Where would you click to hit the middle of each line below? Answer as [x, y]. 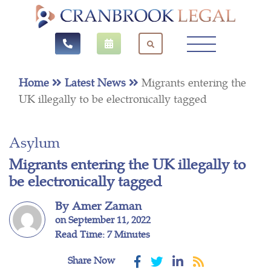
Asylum [34, 141]
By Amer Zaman [98, 205]
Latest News [97, 82]
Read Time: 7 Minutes [103, 233]
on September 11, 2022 [103, 219]
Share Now [91, 260]
